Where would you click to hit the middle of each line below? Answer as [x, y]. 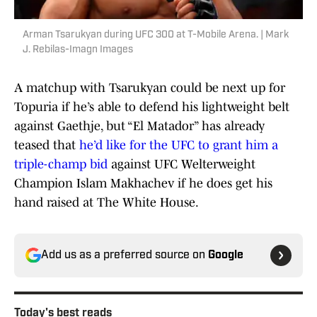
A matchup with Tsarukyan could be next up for [150, 88]
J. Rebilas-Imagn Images [78, 50]
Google [226, 256]
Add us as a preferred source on [125, 256]
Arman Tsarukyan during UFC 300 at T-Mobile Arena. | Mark [156, 35]
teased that [47, 145]
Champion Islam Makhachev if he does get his [143, 184]
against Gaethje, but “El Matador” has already [139, 126]
